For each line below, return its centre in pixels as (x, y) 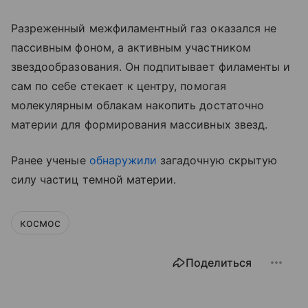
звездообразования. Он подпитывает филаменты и (151, 66)
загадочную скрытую (217, 160)
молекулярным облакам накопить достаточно (137, 105)
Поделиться (219, 262)
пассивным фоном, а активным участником (131, 47)
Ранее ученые (50, 160)
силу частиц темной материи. (94, 179)
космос (40, 222)
